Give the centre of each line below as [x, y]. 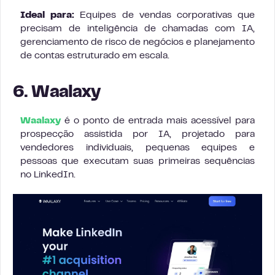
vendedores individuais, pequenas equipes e [137, 148]
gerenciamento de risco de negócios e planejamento [137, 42]
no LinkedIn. [48, 175]
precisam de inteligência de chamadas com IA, [137, 29]
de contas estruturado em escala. [95, 56]
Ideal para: [48, 15]
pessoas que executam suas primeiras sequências [137, 161]
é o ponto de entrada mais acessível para [158, 121]
